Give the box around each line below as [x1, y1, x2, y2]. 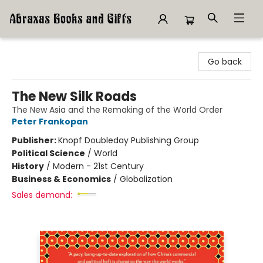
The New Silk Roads [12, 87, 137, 106]
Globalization [120, 173, 173, 185]
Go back [208, 56, 242, 68]
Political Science [12, 147, 85, 159]
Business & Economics [12, 173, 111, 185]
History [12, 160, 44, 172]
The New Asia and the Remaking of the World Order [12, 104, 222, 116]
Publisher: [12, 134, 58, 146]
